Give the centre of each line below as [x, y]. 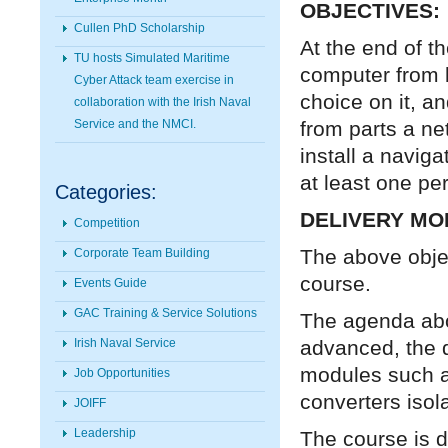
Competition [107, 223]
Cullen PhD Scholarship [139, 28]
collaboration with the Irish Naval [162, 102]
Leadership [105, 433]
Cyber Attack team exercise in [154, 80]
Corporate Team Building [142, 253]
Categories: [106, 192]
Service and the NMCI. [135, 124]
